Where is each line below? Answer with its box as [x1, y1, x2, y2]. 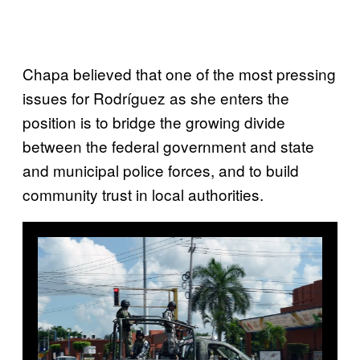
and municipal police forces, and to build [22, 158, 299, 181]
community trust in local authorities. [22, 182, 268, 205]
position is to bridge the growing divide [22, 110, 285, 133]
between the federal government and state [22, 134, 314, 157]
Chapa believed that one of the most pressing [22, 62, 336, 84]
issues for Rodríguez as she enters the [22, 86, 289, 108]
